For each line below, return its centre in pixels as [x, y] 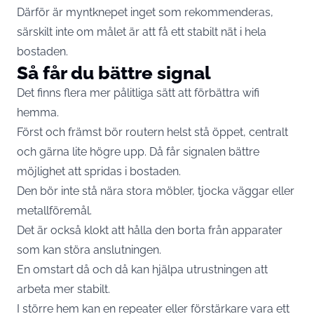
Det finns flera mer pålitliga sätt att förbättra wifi [138, 93]
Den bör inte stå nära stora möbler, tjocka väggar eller [156, 191]
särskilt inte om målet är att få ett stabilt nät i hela [142, 32]
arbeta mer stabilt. [63, 289]
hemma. [38, 112]
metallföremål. [54, 211]
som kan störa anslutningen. [89, 250]
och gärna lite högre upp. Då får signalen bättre [138, 152]
